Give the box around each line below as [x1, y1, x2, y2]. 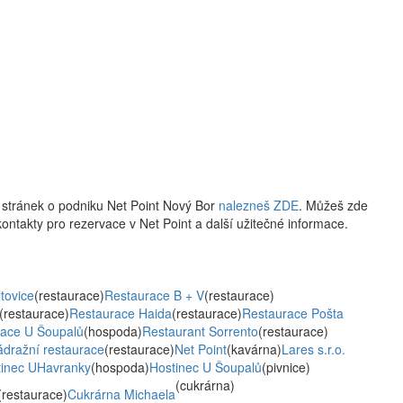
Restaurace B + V [104, 286, 204, 304]
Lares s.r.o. [282, 340, 345, 358]
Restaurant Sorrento [142, 322, 258, 340]
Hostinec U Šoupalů [149, 358, 262, 376]
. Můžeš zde [299, 196, 368, 214]
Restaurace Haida [69, 304, 172, 322]
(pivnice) [262, 358, 310, 376]
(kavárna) [227, 340, 282, 358]
